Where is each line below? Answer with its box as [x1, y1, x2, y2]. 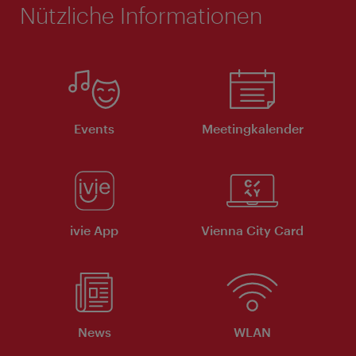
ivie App [70, 222, 118, 238]
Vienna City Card [201, 222, 304, 238]
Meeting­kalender [201, 120, 304, 136]
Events [74, 120, 114, 136]
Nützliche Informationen [20, 2, 262, 28]
